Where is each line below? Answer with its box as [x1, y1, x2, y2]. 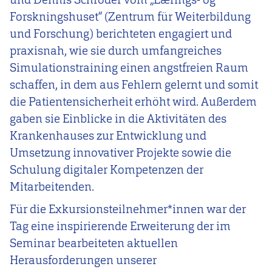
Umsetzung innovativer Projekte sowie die [10, 144, 231, 160]
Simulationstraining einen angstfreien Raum [10, 59, 248, 75]
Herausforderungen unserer [10, 253, 157, 268]
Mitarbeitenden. [10, 178, 94, 194]
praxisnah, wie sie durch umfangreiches [10, 42, 222, 58]
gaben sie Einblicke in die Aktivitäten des [10, 110, 226, 126]
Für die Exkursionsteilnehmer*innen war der [10, 202, 246, 217]
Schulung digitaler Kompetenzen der [10, 161, 203, 177]
